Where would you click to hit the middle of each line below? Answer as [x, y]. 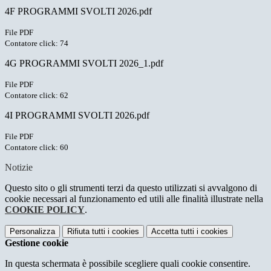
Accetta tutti [173, 232]
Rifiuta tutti [86, 232]
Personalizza [32, 232]
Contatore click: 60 [37, 148]
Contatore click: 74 [37, 44]
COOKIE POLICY [45, 210]
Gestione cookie [37, 243]
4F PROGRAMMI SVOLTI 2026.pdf [78, 11]
